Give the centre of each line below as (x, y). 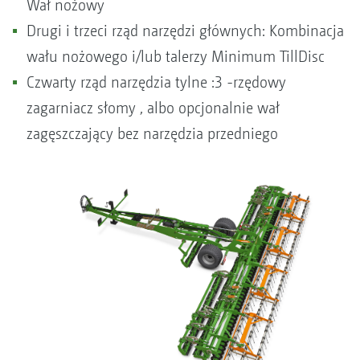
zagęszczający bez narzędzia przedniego (152, 134)
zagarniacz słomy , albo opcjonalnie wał (153, 108)
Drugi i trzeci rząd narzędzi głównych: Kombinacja (185, 31)
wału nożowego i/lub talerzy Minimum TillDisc (176, 57)
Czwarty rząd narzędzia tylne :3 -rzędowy (156, 83)
